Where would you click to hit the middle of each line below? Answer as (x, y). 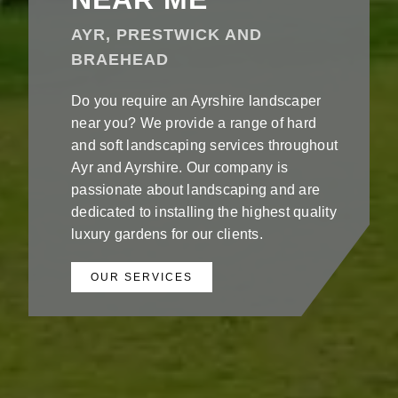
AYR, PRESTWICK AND (167, 34)
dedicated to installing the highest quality (204, 211)
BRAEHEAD (120, 59)
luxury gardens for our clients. (167, 234)
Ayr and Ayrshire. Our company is (179, 167)
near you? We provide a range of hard (194, 123)
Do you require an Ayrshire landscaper (196, 100)
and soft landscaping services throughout (204, 145)
